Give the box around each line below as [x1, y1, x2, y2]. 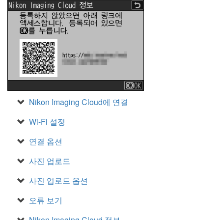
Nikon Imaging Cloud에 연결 [29, 96, 128, 108]
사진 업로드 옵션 [29, 174, 88, 186]
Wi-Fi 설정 [29, 115, 65, 127]
